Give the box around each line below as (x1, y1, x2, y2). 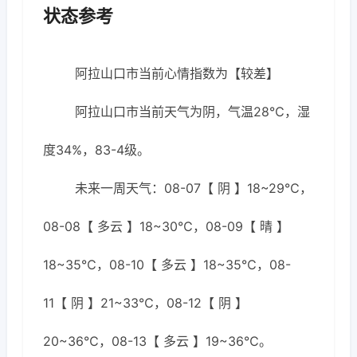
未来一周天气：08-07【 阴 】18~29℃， (75, 180, 312, 196)
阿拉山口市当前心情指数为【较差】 (75, 65, 279, 81)
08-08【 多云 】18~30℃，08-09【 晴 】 (43, 218, 289, 234)
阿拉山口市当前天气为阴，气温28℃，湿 (75, 104, 310, 120)
